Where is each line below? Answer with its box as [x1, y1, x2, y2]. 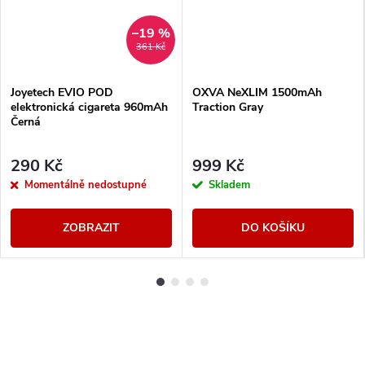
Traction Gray [192, 99, 263, 116]
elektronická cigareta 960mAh [11, 99, 168, 116]
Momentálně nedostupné [24, 177, 147, 192]
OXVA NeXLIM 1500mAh [192, 85, 322, 101]
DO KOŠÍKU [241, 219, 305, 235]
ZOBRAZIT [63, 219, 120, 235]
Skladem [209, 177, 250, 192]
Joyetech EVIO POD [11, 85, 113, 101]
